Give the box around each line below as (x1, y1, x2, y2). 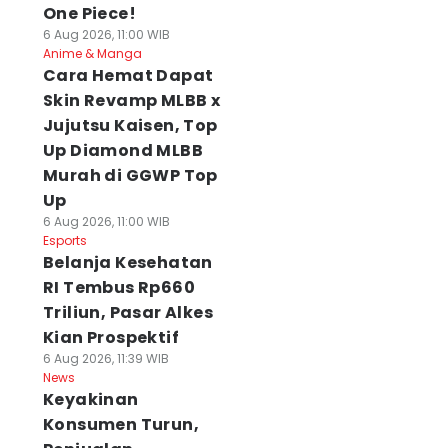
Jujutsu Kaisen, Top (42, 114, 218, 137)
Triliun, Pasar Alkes (42, 301, 213, 324)
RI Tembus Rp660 (42, 276, 195, 299)
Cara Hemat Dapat (42, 64, 214, 87)
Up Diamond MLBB (42, 139, 203, 162)
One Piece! (42, 2, 136, 25)
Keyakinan (42, 388, 139, 411)
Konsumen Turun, (42, 413, 199, 436)
